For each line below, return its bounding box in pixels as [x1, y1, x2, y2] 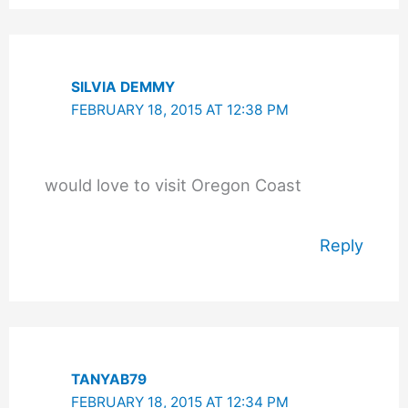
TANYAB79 [71, 371, 148, 389]
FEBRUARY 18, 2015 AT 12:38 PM [71, 101, 290, 119]
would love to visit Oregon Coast [44, 174, 301, 195]
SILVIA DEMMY [71, 78, 176, 97]
